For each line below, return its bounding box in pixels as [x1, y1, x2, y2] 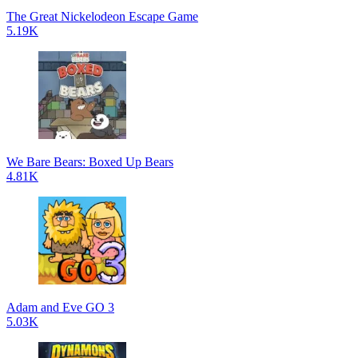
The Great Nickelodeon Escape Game [6, 9, 198, 23]
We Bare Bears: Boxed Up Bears [6, 154, 173, 169]
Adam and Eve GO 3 [6, 300, 114, 314]
